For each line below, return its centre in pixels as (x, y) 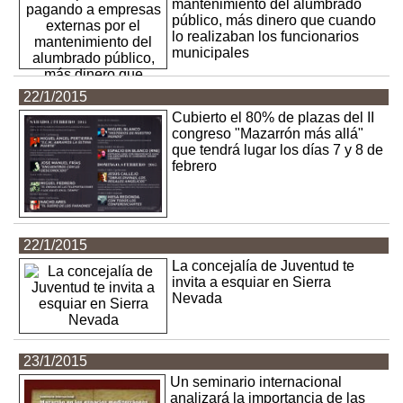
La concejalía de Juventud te (264, 265)
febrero (195, 166)
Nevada (197, 298)
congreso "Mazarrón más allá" (268, 134)
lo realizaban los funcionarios (266, 37)
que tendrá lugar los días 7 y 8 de (278, 150)
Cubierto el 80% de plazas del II (273, 118)
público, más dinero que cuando (274, 21)
